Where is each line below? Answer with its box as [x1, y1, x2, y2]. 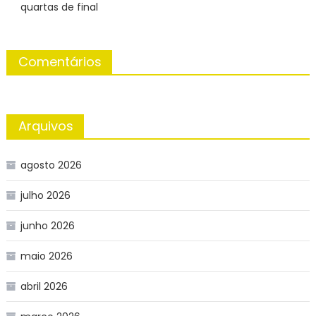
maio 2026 [20, 249, 73, 264]
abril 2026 [20, 279, 68, 294]
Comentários [18, 53, 102, 71]
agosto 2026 [20, 158, 82, 173]
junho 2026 [20, 219, 75, 233]
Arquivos [18, 117, 73, 135]
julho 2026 [20, 188, 71, 203]
